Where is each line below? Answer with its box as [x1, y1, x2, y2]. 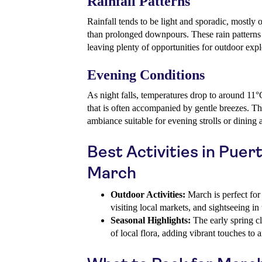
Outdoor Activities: [111, 189, 185, 200]
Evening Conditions [87, 67, 205, 83]
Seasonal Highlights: [111, 215, 191, 226]
